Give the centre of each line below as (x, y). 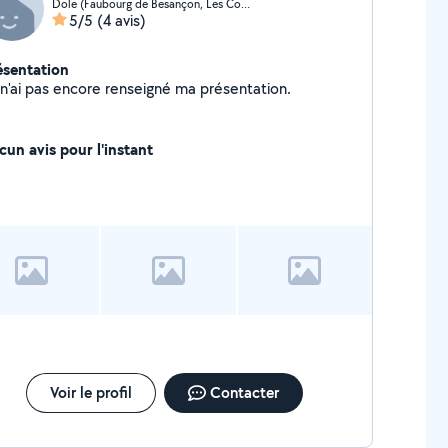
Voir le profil (90, 392)
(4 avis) (121, 20)
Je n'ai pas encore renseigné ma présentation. (245, 88)
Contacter (244, 392)
